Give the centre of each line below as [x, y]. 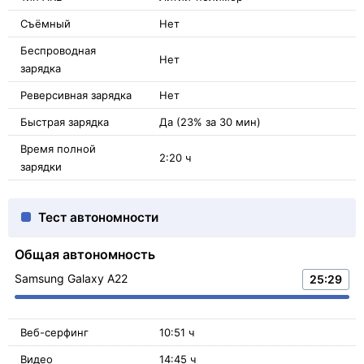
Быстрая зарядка [65, 121]
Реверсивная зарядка [76, 95]
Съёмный [45, 23]
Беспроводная [58, 50]
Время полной [58, 148]
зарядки [41, 166]
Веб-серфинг [54, 332]
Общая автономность [85, 254]
